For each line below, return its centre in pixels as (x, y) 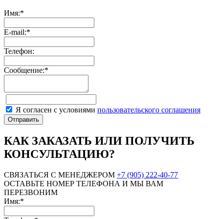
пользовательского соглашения (149, 109)
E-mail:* (17, 32)
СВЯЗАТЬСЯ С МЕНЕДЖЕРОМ (59, 175)
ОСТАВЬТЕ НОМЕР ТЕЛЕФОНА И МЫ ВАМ (84, 183)
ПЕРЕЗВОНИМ (31, 192)
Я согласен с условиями (56, 109)
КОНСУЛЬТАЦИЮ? (59, 154)
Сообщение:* (26, 70)
